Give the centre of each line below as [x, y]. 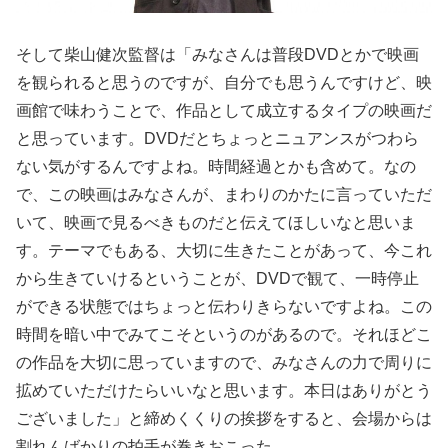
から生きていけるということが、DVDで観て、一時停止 [217, 279]
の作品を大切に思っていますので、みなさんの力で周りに [224, 363]
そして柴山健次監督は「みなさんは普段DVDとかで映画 [217, 55]
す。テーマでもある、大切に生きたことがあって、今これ [224, 251]
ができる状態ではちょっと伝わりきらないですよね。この [224, 307]
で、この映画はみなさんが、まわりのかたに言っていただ [224, 195]
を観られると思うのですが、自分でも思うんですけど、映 [224, 83]
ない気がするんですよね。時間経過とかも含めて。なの [216, 167]
